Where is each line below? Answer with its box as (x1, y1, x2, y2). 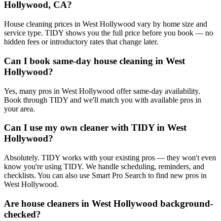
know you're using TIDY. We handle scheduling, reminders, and (4, 162, 204, 171)
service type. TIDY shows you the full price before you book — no (4, 29, 213, 37)
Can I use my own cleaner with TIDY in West (4, 122, 186, 133)
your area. (4, 104, 35, 113)
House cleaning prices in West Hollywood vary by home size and (4, 20, 207, 29)
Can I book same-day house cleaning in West (4, 55, 185, 66)
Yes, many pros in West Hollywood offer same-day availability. (4, 86, 200, 95)
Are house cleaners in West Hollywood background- (4, 198, 213, 209)
